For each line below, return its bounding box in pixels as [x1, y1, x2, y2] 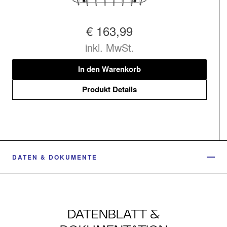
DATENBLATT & [67, 206, 160, 221]
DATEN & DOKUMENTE [12, 152, 97, 162]
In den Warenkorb [78, 63, 141, 75]
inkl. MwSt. [85, 40, 134, 55]
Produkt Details [82, 84, 137, 95]
